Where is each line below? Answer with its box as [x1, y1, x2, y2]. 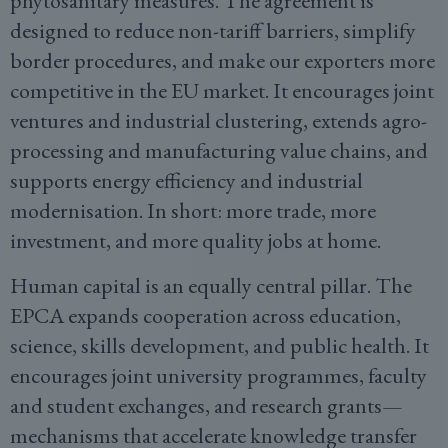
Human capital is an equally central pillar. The [10, 271, 412, 300]
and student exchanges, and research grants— [10, 391, 403, 420]
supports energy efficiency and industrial [10, 166, 363, 195]
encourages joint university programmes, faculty [10, 361, 427, 390]
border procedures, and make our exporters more [10, 46, 435, 75]
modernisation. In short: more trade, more [10, 196, 376, 225]
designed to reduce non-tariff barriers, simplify [10, 16, 416, 45]
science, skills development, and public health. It [10, 331, 429, 360]
